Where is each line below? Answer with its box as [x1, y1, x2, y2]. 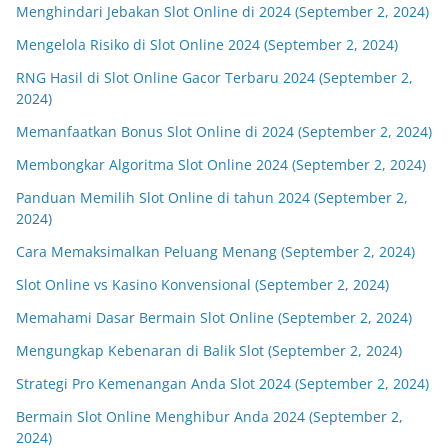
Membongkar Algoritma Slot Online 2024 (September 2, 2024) [16, 155, 426, 174]
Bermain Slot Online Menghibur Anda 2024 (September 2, [16, 407, 403, 426]
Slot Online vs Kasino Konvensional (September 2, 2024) [16, 275, 389, 294]
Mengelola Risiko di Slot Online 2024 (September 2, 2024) [16, 35, 398, 54]
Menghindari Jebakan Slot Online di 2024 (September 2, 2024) [16, 2, 429, 21]
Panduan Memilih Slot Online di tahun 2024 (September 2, [16, 188, 408, 207]
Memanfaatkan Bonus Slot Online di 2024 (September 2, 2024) [16, 122, 432, 141]
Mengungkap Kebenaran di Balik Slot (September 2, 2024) [16, 341, 402, 360]
